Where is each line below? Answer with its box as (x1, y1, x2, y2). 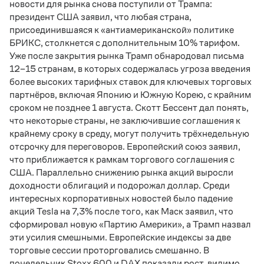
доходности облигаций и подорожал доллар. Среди (9, 180, 230, 190)
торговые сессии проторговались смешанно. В (9, 245, 209, 255)
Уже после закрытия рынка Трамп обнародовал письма (9, 51, 244, 61)
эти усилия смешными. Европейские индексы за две (9, 232, 231, 242)
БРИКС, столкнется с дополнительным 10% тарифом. (9, 38, 240, 48)
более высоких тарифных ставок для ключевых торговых (9, 77, 252, 87)
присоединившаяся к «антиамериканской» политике (9, 25, 234, 35)
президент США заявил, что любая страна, (9, 12, 192, 22)
